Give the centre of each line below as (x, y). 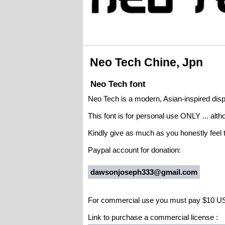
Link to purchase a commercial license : (153, 217)
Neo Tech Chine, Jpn (146, 62)
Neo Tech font (118, 84)
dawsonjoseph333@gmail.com (144, 172)
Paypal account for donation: (134, 150)
